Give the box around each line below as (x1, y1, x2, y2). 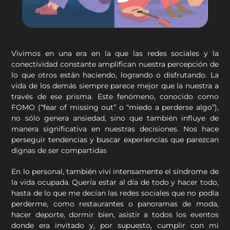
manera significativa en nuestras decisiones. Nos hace (11, 124, 219, 134)
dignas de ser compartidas (11, 146, 107, 156)
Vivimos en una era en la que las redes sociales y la (11, 49, 219, 59)
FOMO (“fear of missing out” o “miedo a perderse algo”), (11, 103, 219, 112)
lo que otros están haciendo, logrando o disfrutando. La (11, 70, 219, 80)
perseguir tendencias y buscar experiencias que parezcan (11, 135, 219, 145)
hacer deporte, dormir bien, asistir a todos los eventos (11, 210, 219, 220)
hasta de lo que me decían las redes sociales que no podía (11, 188, 219, 198)
